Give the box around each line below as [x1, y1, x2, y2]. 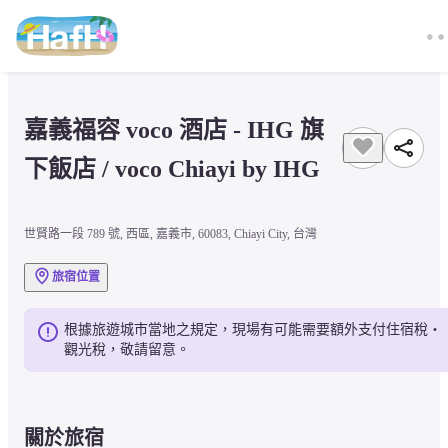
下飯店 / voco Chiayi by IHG [24, 156, 320, 183]
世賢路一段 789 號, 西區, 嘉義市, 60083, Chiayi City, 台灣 [24, 226, 317, 241]
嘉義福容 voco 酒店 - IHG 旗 [24, 117, 324, 144]
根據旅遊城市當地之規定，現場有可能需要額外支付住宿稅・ [64, 321, 442, 337]
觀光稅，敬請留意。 [64, 341, 190, 357]
